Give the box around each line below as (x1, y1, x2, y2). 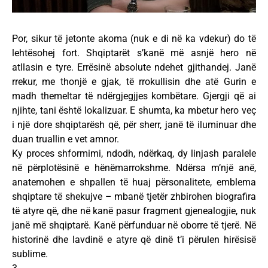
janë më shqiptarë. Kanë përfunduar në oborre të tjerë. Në (12, 220, 256, 232)
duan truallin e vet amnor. (12, 133, 119, 145)
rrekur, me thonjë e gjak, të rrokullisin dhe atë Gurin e (12, 76, 256, 88)
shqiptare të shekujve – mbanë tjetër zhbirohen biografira (12, 191, 256, 203)
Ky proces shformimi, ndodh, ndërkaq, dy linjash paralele (12, 148, 256, 160)
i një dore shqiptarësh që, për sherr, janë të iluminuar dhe (12, 119, 256, 131)
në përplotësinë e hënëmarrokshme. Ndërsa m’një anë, (12, 162, 256, 174)
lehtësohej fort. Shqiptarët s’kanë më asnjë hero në (12, 47, 256, 59)
